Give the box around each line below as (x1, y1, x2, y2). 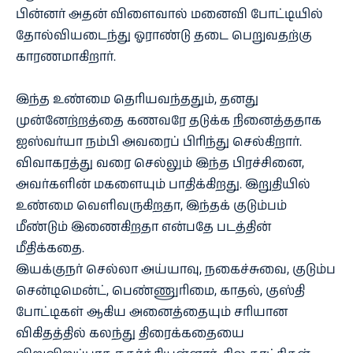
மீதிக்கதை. (16, 239, 84, 258)
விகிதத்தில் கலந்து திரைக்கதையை (16, 324, 244, 343)
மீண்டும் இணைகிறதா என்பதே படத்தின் (16, 217, 271, 236)
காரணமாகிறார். (16, 47, 116, 66)
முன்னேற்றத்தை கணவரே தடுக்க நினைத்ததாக (16, 111, 321, 130)
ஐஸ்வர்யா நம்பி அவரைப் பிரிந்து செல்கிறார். (16, 132, 302, 151)
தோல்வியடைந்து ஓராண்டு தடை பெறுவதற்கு (16, 26, 312, 45)
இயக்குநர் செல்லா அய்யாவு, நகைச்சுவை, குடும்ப (16, 260, 336, 279)
